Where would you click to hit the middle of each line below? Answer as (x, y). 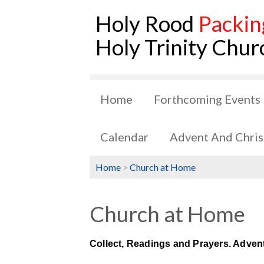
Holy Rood (147, 24)
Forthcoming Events (207, 99)
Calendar (124, 137)
